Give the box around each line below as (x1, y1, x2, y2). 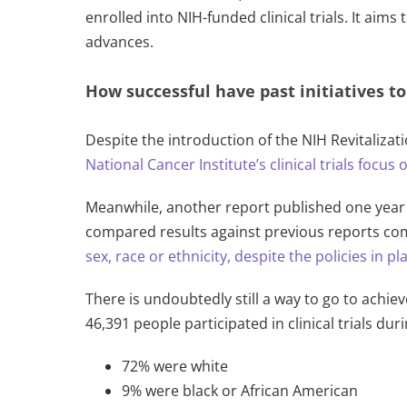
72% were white (122, 356, 229, 377)
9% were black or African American (122, 381, 359, 402)
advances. (85, 32, 158, 53)
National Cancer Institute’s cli (85, 154, 285, 175)
